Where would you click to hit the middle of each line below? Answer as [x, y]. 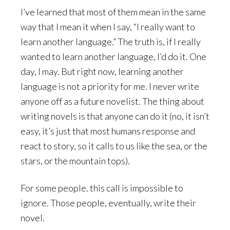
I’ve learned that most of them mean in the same [113, 12]
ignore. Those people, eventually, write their [108, 203]
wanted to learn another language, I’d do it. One [113, 56]
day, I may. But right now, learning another [102, 71]
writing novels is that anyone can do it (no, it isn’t [115, 116]
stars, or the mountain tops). [75, 160]
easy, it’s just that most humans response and [108, 131]
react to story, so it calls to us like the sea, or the [114, 146]
